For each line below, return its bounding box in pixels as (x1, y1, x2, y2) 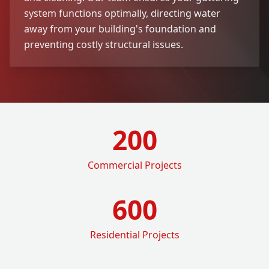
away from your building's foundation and (24, 22, 216, 35)
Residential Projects (89, 228, 180, 241)
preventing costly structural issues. (24, 37, 183, 51)
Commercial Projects (87, 158, 182, 172)
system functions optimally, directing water (24, 6, 220, 20)
